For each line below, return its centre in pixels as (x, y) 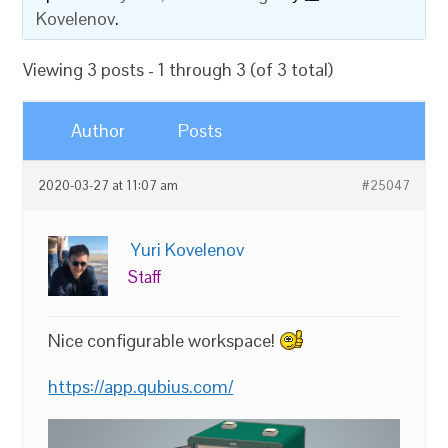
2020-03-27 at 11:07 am (108, 186)
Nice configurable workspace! (164, 340)
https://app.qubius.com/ (141, 386)
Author (98, 130)
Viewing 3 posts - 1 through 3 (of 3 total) (178, 69)
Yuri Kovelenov (188, 249)
